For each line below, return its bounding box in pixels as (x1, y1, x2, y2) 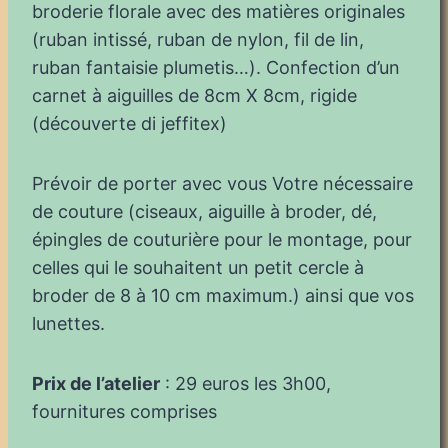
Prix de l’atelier (32, 372, 160, 394)
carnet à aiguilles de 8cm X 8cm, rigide (32, 84, 357, 106)
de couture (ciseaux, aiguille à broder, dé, (32, 200, 377, 222)
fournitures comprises (32, 400, 217, 422)
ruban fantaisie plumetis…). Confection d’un (32, 56, 400, 78)
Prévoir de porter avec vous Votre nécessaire (32, 172, 413, 194)
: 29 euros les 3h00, (160, 372, 331, 394)
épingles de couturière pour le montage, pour (32, 228, 412, 250)
